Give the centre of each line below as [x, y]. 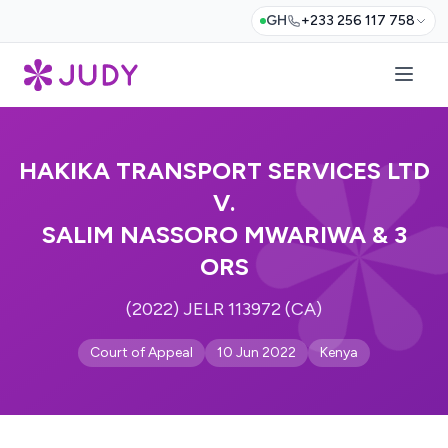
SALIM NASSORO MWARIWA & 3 [224, 234]
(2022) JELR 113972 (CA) [224, 309]
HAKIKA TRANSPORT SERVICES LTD [224, 170]
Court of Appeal [141, 352]
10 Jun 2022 [256, 352]
